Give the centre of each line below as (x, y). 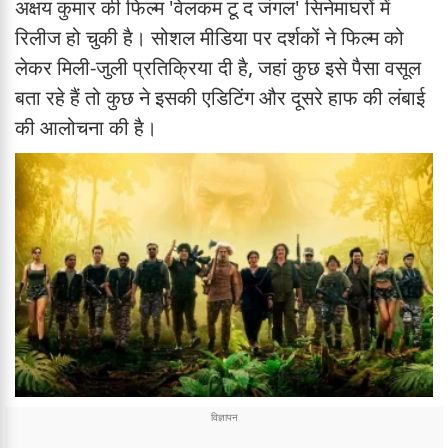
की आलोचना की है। (86, 128)
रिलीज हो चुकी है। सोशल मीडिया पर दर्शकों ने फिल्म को (209, 38)
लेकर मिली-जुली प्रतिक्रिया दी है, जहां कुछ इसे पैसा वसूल (218, 68)
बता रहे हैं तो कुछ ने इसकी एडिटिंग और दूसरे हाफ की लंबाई (220, 98)
